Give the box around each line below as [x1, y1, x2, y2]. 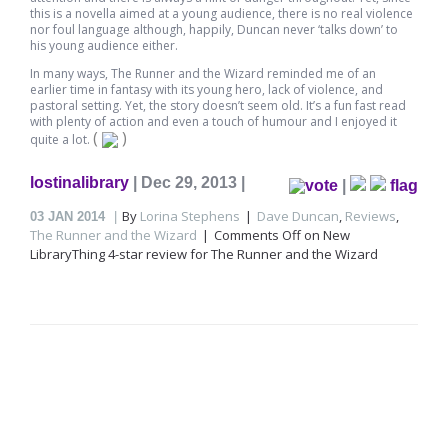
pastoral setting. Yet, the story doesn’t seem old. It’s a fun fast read [30, 97, 406, 114]
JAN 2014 [48, 209, 105, 224]
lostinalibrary [30, 174, 129, 191]
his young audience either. [30, 37, 178, 54]
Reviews [345, 207, 396, 225]
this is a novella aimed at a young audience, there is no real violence [30, 5, 413, 22]
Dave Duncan [257, 207, 339, 225]
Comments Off [214, 226, 301, 244]
